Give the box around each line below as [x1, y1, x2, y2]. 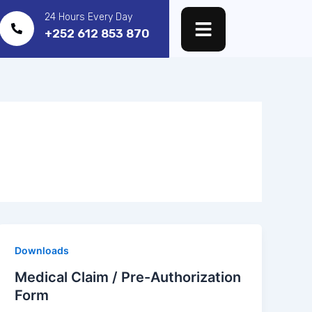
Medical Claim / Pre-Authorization [15, 268, 242, 286]
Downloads [15, 244, 70, 256]
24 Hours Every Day [44, 11, 132, 23]
